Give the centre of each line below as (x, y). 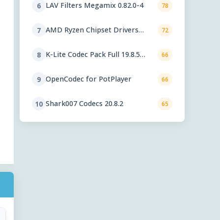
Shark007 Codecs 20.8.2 (84, 104)
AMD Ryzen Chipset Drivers (92, 30)
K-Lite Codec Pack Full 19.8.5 (93, 55)
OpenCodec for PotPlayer (89, 79)
